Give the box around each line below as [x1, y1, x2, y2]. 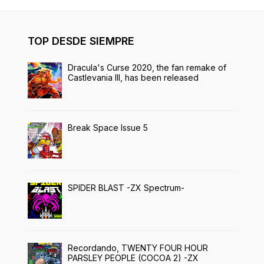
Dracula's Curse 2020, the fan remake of [68, 62, 226, 72]
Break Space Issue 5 [68, 123, 148, 133]
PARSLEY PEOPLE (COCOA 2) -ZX [68, 253, 199, 263]
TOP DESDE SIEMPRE [28, 35, 134, 47]
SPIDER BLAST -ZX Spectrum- [68, 183, 184, 193]
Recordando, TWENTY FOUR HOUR [68, 243, 208, 253]
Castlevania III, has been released [68, 72, 199, 82]
